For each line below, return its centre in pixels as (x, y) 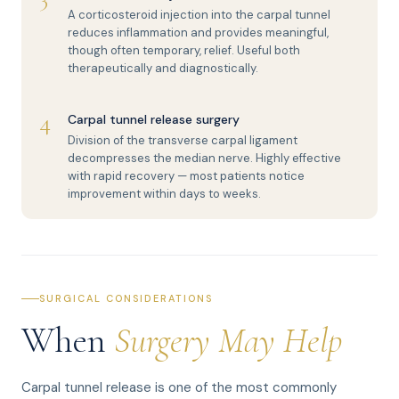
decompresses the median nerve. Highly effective (204, 158)
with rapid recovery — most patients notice (186, 176)
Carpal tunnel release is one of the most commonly (179, 387)
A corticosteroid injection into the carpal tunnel (199, 15)
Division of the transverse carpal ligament (183, 140)
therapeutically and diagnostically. (163, 68)
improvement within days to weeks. (164, 194)
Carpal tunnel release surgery (154, 119)
